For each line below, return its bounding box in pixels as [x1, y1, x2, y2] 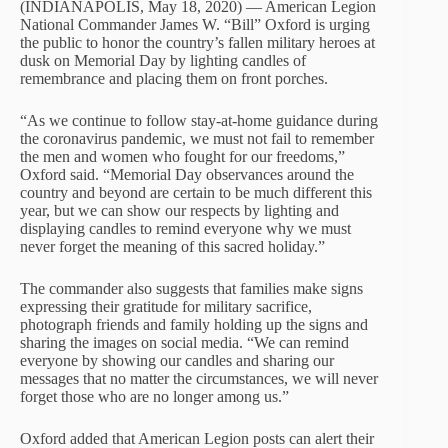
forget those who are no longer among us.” [20, 388, 289, 405]
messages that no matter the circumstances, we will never [20, 370, 378, 387]
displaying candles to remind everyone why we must [20, 220, 351, 237]
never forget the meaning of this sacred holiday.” [20, 238, 325, 255]
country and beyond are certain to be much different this [20, 184, 372, 201]
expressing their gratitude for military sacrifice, [20, 298, 312, 315]
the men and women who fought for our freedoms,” [20, 148, 345, 165]
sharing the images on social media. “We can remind [20, 334, 349, 351]
